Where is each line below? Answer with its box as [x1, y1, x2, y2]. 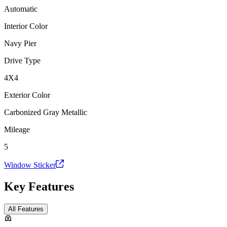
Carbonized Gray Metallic [4, 108, 87, 117]
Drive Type [4, 56, 41, 65]
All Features [8, 205, 44, 213]
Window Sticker [4, 161, 56, 170]
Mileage [4, 125, 30, 134]
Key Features [4, 180, 74, 194]
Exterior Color [4, 91, 50, 100]
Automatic [4, 5, 37, 14]
